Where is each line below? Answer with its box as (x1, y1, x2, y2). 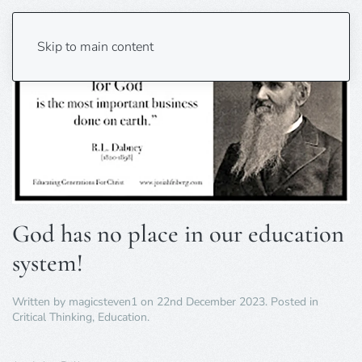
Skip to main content (37, 38, 154, 56)
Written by (12, 293, 69, 309)
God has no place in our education (12, 218, 344, 249)
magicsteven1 (69, 293, 137, 309)
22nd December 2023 (157, 293, 265, 309)
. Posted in (265, 293, 318, 309)
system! (12, 247, 83, 278)
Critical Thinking (12, 309, 92, 325)
